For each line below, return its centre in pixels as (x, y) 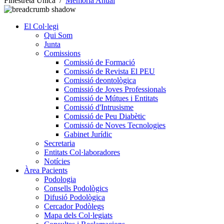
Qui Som (58, 35)
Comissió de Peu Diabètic (105, 116)
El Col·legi (41, 26)
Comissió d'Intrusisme (99, 107)
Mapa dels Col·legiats (78, 215)
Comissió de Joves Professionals (115, 89)
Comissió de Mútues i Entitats (111, 98)
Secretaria (59, 143)
